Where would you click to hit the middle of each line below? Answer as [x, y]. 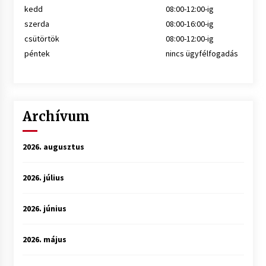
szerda [37, 24]
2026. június [44, 209]
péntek [37, 54]
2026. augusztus [53, 147]
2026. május [44, 240]
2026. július [43, 178]
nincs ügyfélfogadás [202, 54]
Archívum [56, 117]
